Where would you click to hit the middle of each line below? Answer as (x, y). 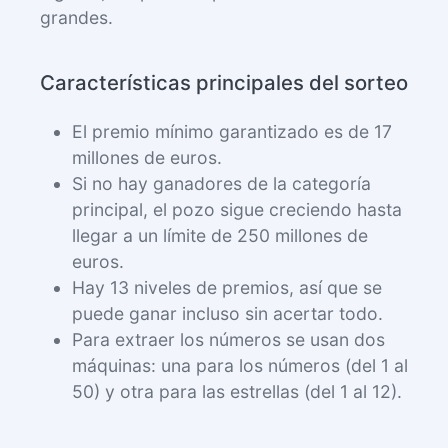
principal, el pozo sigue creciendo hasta (237, 209)
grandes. (76, 17)
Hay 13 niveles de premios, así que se (227, 287)
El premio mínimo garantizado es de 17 (232, 131)
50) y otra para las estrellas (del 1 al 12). (237, 391)
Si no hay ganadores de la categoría (221, 183)
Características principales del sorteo (224, 82)
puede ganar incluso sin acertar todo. (227, 313)
